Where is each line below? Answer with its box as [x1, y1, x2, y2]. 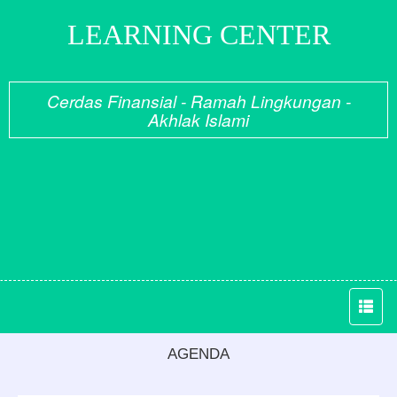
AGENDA [167, 346, 230, 362]
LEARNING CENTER [66, 19, 331, 51]
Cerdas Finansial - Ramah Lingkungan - [46, 89, 351, 113]
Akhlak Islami [148, 107, 249, 131]
